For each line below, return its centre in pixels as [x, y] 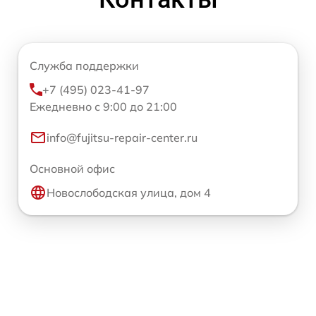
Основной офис [72, 168]
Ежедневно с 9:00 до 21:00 [103, 106]
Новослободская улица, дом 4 [129, 192]
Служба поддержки [84, 65]
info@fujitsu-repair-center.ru [122, 137]
